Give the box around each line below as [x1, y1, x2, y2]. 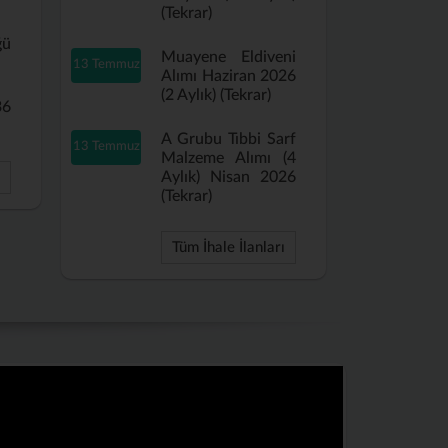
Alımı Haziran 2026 [161, 68, 296, 84]
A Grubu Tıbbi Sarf [161, 131, 296, 147]
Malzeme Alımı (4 [161, 150, 296, 166]
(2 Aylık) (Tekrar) [161, 87, 271, 103]
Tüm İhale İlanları [172, 240, 285, 255]
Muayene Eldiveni [161, 49, 296, 65]
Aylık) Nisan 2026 [161, 169, 296, 185]
